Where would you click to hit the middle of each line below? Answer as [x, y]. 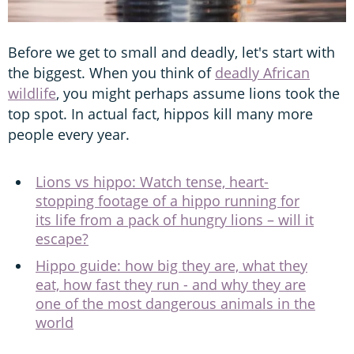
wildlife [32, 94]
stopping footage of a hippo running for [168, 201]
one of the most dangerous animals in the [175, 304]
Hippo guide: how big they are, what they [171, 266]
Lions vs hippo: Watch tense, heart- [152, 182]
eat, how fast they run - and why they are [171, 285]
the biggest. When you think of [111, 73]
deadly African [262, 73]
